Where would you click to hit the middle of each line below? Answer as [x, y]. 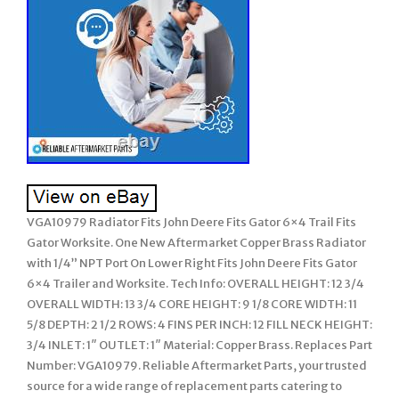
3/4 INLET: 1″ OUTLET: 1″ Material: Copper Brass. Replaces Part [199, 345]
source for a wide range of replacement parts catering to [184, 386]
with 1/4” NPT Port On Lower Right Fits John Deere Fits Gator [192, 263]
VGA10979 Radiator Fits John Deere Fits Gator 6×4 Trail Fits [191, 222]
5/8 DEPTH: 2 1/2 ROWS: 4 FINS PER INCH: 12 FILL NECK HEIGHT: [199, 325]
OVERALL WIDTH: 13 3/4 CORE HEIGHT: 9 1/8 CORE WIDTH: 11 [192, 304]
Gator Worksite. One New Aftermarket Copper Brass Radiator [196, 243]
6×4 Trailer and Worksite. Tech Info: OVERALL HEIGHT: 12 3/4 [195, 284]
